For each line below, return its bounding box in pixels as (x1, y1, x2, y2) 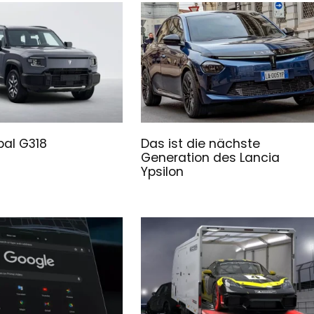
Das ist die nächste (141, 135, 261, 153)
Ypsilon (141, 163, 184, 181)
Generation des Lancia (141, 149, 280, 167)
